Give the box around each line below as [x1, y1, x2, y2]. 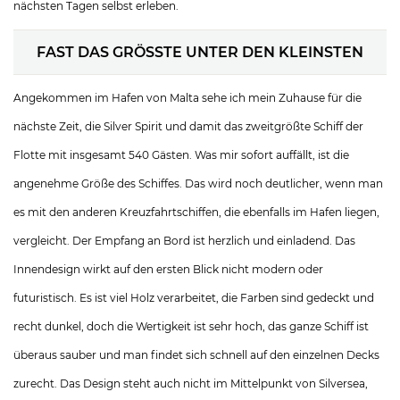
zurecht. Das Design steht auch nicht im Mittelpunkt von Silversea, [13, 377, 368, 390]
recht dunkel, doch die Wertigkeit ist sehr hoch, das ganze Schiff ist [13, 320, 369, 333]
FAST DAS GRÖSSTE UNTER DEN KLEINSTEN [37, 44, 352, 61]
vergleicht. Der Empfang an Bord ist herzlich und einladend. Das [13, 234, 355, 247]
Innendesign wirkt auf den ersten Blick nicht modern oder [13, 262, 323, 276]
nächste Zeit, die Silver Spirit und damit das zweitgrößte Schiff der [13, 120, 363, 133]
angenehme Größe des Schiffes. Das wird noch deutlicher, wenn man [13, 177, 383, 190]
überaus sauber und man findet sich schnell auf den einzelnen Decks [13, 348, 379, 362]
